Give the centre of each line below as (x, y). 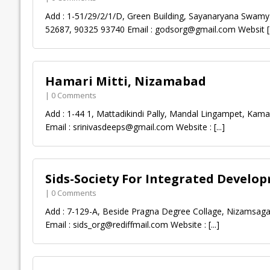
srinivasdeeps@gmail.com (123, 127)
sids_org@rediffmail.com (120, 225)
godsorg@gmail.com (195, 30)
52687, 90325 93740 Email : (100, 30)
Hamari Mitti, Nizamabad (125, 81)
